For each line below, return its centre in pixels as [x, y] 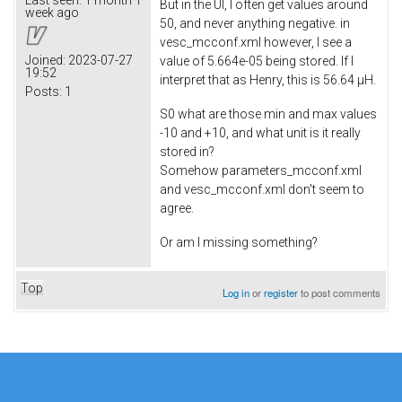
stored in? [187, 152]
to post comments [340, 292]
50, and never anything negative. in [255, 24]
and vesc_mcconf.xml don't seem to [262, 190]
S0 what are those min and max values [268, 114]
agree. [177, 209]
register [281, 292]
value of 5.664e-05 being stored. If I [257, 61]
